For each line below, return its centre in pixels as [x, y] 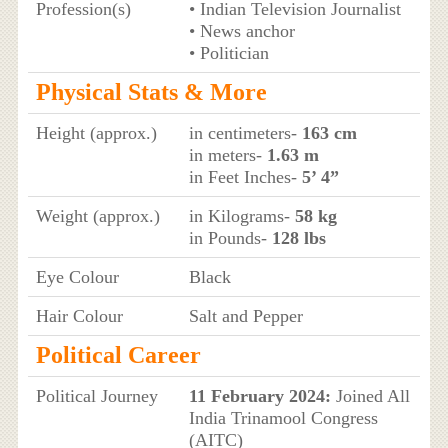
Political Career [118, 354]
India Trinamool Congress [283, 417]
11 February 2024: [259, 395]
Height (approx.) [96, 132]
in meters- [227, 154]
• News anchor [241, 30]
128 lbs [298, 237]
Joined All [370, 395]
